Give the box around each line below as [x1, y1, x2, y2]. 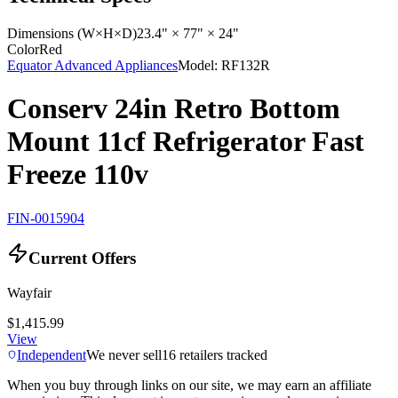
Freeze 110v [7, 158, 148, 191]
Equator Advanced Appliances [7, 57, 178, 73]
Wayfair [7, 285, 52, 301]
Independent [17, 347, 86, 363]
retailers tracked [176, 347, 267, 363]
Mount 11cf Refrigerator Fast [7, 125, 364, 158]
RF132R [221, 57, 270, 73]
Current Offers [28, 249, 136, 268]
